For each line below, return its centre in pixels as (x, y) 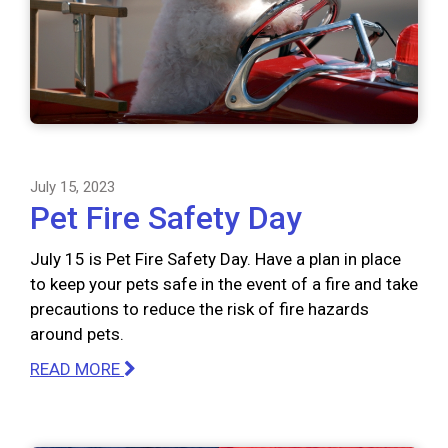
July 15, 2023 (72, 186)
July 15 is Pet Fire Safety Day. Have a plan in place (215, 258)
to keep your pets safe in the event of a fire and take (224, 283)
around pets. (77, 333)
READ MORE (77, 368)
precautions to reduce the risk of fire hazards (199, 308)
